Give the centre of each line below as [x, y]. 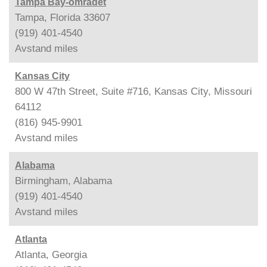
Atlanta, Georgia [51, 254]
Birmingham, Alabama [63, 181]
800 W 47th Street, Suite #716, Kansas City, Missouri [133, 91]
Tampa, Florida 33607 [63, 17]
